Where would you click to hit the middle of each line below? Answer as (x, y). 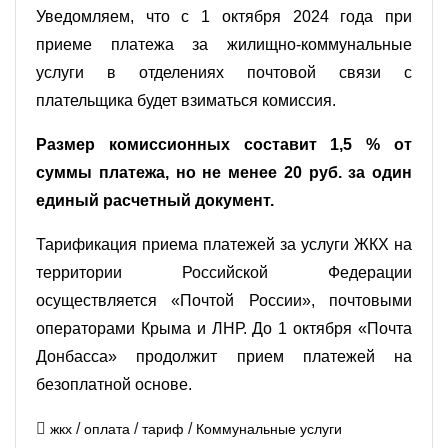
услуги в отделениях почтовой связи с (224, 72)
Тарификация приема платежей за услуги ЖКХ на (224, 244)
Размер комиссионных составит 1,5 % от (224, 144)
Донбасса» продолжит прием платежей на (224, 356)
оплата (107, 428)
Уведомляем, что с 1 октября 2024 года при (224, 16)
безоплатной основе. (114, 384)
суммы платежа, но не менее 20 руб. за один (224, 172)
